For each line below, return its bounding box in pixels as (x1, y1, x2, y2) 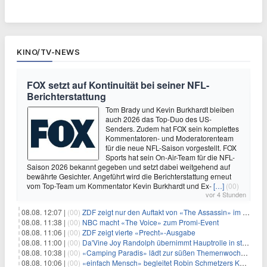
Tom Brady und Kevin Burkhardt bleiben (105, 104, 234, 114)
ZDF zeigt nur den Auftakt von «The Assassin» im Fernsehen (82, 206, 243, 217)
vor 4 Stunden (206, 189, 246, 199)
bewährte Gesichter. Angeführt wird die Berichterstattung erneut (27, 170, 231, 181)
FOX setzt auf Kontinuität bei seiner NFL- (27, 77, 209, 92)
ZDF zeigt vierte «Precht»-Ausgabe (82, 226, 195, 237)
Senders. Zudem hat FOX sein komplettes (105, 123, 239, 133)
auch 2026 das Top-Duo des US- (105, 113, 212, 124)
